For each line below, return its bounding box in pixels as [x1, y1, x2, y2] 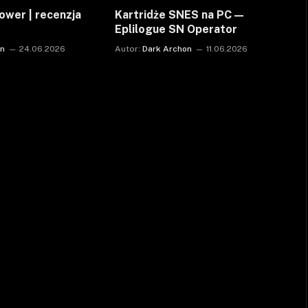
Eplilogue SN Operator [114, 22, 237, 36]
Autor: [114, 43, 140, 54]
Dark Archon [142, 43, 192, 54]
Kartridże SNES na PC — [114, 8, 243, 21]
